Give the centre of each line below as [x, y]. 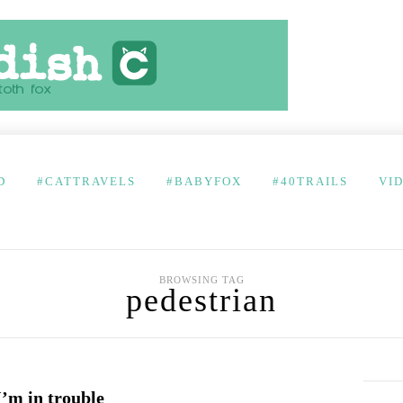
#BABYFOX [204, 181]
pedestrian [201, 300]
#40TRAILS [310, 181]
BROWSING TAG [201, 280]
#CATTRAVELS [86, 181]
